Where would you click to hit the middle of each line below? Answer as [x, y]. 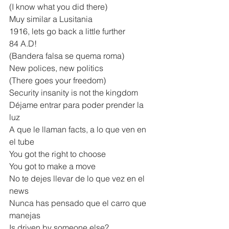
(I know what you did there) [58, 6]
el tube [22, 141]
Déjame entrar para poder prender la [77, 105]
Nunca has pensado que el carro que [79, 203]
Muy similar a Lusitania [51, 19]
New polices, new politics [56, 68]
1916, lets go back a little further [67, 31]
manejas [25, 215]
